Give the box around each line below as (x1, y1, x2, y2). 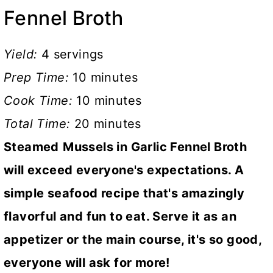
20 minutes (74, 116, 141, 131)
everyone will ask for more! (4, 255, 170, 270)
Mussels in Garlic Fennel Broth (63, 139, 247, 154)
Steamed (4, 139, 59, 154)
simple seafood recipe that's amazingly (4, 185, 245, 200)
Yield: (4, 46, 41, 62)
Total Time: (4, 116, 74, 131)
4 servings (41, 46, 104, 62)
